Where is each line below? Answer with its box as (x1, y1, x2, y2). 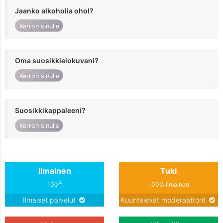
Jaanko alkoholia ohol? (15, 6, 94, 15)
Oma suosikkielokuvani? (15, 56, 99, 65)
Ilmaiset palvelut (22, 195, 78, 204)
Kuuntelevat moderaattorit (120, 195, 208, 204)
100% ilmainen (148, 180, 189, 188)
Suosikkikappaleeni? (15, 106, 86, 115)
